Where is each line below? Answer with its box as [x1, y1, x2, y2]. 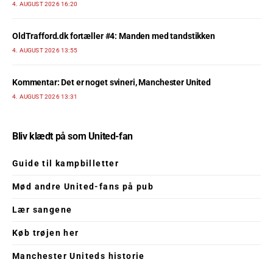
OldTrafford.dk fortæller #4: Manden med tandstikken [12, 31, 215, 41]
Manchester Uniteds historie [12, 251, 145, 261]
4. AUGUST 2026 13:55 [12, 47, 77, 54]
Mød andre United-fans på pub [12, 182, 154, 191]
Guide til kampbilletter [12, 158, 119, 168]
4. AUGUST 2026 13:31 [12, 93, 77, 100]
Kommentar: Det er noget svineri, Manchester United [12, 77, 211, 87]
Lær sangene [12, 205, 73, 214]
